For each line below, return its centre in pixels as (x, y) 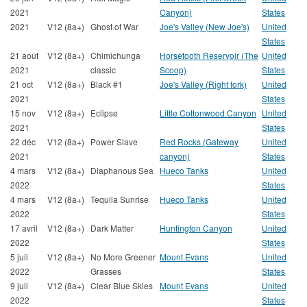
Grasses (106, 271)
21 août (24, 55)
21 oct (22, 84)
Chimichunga (115, 55)
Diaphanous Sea (122, 170)
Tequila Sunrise (120, 199)
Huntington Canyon (196, 228)
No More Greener (123, 257)
